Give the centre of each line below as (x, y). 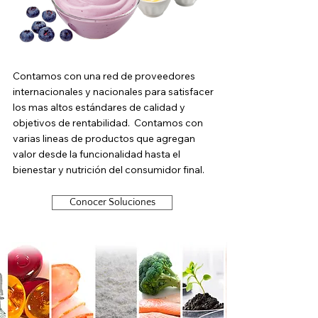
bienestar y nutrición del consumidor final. (110, 170)
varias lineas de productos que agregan (104, 138)
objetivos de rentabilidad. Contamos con (108, 123)
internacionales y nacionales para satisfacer (113, 92)
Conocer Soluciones (112, 202)
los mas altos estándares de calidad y (99, 107)
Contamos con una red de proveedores (104, 76)
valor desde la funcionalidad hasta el (97, 154)
